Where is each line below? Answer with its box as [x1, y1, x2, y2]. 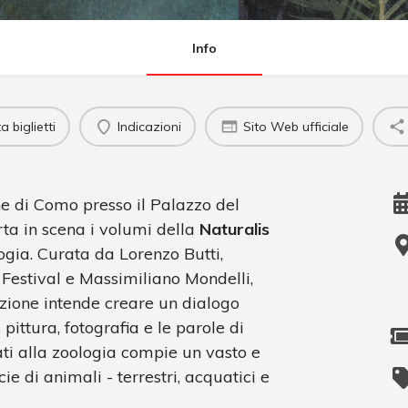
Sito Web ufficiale [242, 117, 349, 135]
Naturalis [199, 219, 270, 240]
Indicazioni [117, 117, 181, 135]
